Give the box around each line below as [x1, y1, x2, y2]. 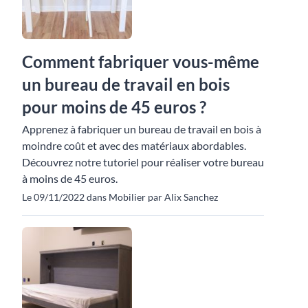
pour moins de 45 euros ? [22, 96, 206, 117]
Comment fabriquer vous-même [22, 51, 259, 71]
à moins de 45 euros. [22, 171, 118, 185]
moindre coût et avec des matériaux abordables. [22, 138, 246, 152]
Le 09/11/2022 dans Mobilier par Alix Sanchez [22, 190, 218, 203]
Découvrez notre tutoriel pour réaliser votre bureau [22, 155, 264, 168]
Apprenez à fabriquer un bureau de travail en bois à [22, 122, 261, 135]
